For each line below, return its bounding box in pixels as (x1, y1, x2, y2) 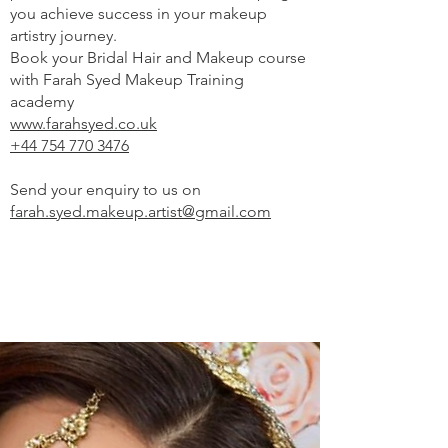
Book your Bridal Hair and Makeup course (10, 48, 306, 67)
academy (10, 92, 78, 111)
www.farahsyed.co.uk (10, 114, 157, 133)
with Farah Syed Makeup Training (10, 70, 244, 89)
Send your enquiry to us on (10, 180, 201, 199)
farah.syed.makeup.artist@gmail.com (10, 202, 271, 221)
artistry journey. (10, 26, 117, 45)
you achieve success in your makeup (10, 4, 267, 23)
